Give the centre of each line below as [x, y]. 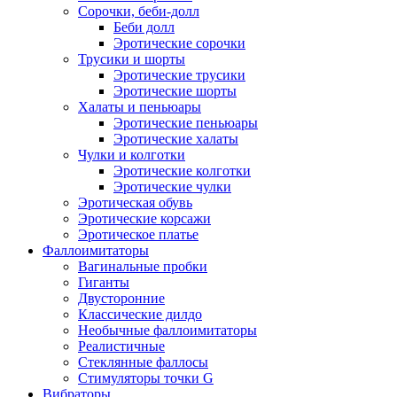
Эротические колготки [182, 171]
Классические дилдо [140, 314]
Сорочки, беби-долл [139, 11]
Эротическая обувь [135, 202]
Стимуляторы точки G [146, 378]
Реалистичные [121, 346]
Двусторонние [121, 298]
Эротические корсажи [144, 218]
